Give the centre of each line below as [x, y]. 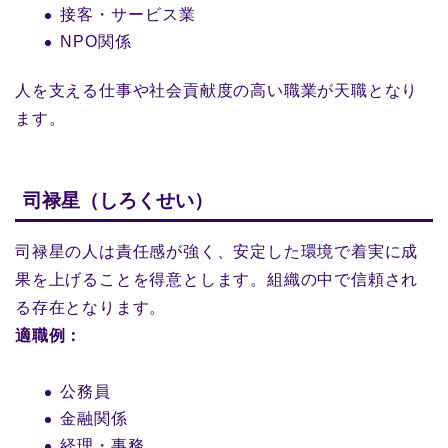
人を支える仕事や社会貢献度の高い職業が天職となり [217, 91]
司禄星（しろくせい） [118, 201]
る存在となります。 [91, 308]
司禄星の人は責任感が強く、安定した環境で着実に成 [217, 252]
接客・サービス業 [128, 15]
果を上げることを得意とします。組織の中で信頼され [217, 280]
